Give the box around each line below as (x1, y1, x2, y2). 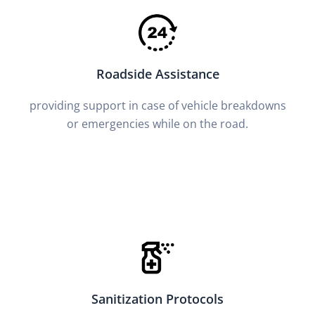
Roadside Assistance (96, 65, 219, 82)
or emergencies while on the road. (67, 115, 248, 131)
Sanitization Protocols (91, 290, 224, 307)
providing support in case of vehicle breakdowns (29, 97, 286, 113)
